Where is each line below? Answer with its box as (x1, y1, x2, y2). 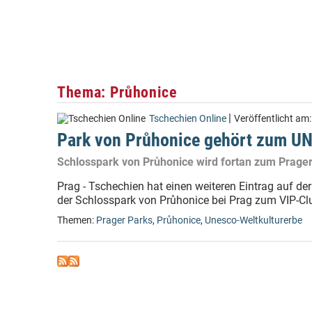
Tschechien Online (149, 113, 226, 125)
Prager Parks (96, 214, 153, 226)
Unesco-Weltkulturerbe (205, 214, 302, 226)
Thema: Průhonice (57, 83, 178, 101)
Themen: (57, 214, 96, 226)
